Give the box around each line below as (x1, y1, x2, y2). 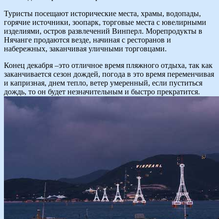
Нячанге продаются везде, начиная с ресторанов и (4, 35, 171, 44)
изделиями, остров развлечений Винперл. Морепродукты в (4, 26, 202, 35)
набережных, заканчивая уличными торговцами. (4, 44, 167, 53)
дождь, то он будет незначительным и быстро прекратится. (4, 87, 200, 96)
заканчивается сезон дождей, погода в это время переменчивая (4, 69, 214, 78)
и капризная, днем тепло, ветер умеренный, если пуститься (4, 78, 202, 87)
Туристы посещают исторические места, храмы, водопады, (4, 9, 201, 18)
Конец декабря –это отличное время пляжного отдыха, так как (4, 61, 213, 69)
